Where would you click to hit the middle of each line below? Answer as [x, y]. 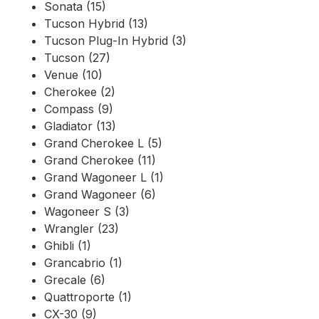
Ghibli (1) [68, 246]
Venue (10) [73, 75]
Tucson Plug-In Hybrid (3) [115, 41]
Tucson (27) [77, 58]
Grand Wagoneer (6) [100, 195]
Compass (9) [79, 109]
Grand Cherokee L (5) [103, 143]
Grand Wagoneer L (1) [104, 178]
